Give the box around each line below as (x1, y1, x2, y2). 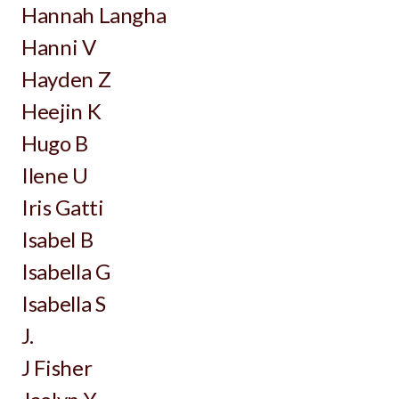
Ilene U (21, 162, 88, 188)
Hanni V (21, 34, 96, 60)
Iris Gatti (21, 194, 104, 220)
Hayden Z (21, 66, 111, 92)
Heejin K (21, 98, 102, 124)
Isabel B (21, 226, 94, 252)
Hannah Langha (21, 2, 167, 28)
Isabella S (21, 290, 106, 316)
